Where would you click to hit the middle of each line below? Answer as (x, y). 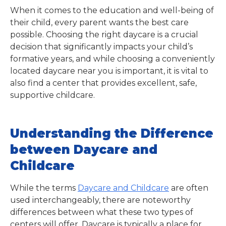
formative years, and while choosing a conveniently (112, 59)
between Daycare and (84, 150)
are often (189, 188)
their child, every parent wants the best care (99, 22)
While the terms (44, 188)
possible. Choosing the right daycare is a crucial (104, 35)
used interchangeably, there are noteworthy (100, 200)
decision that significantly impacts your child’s (101, 47)
